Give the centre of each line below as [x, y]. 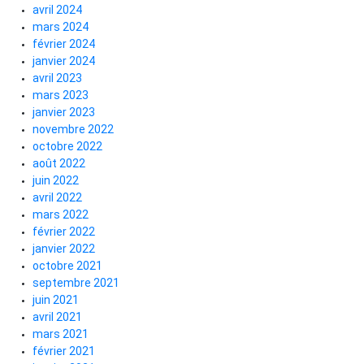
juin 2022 [56, 181]
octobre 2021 [67, 266]
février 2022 [64, 232]
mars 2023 [61, 95]
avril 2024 [57, 10]
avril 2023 [57, 78]
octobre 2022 [67, 147]
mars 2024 [61, 27]
